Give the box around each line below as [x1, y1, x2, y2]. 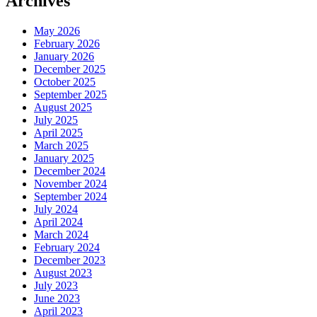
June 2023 [34, 292, 80, 305]
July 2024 [34, 203, 78, 216]
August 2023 [34, 267, 92, 279]
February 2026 [34, 38, 100, 50]
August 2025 [34, 101, 92, 114]
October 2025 [34, 76, 96, 88]
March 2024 [34, 229, 88, 241]
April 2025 [34, 127, 83, 139]
